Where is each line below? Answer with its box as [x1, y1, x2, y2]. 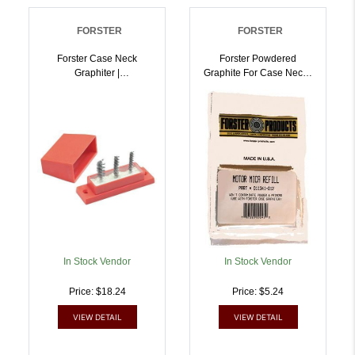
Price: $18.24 [68, 286, 126, 298]
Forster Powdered [219, 53, 296, 65]
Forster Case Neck [57, 53, 137, 65]
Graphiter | [74, 67, 120, 79]
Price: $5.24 [232, 286, 284, 298]
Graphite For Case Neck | [204, 67, 312, 79]
